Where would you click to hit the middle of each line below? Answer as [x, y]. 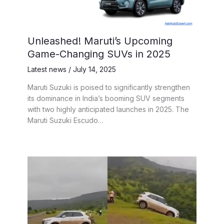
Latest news [47, 69]
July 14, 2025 [94, 69]
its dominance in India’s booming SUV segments [106, 98]
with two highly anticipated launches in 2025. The [108, 109]
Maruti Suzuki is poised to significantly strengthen [109, 87]
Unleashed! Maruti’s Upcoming [100, 41]
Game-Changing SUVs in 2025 [99, 54]
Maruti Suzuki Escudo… [65, 120]
